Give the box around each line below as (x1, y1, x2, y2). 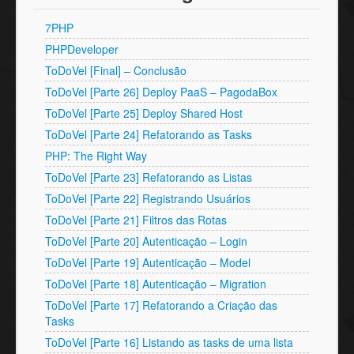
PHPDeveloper (45, 41, 119, 57)
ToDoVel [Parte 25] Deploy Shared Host (45, 105, 243, 121)
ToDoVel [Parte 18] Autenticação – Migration (45, 276, 266, 292)
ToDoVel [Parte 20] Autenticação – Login (45, 233, 247, 249)
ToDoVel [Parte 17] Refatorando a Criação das (45, 297, 277, 313)
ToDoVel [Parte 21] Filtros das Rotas (45, 212, 227, 228)
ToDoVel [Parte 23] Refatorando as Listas (45, 169, 252, 185)
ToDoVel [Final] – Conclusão (45, 62, 186, 78)
